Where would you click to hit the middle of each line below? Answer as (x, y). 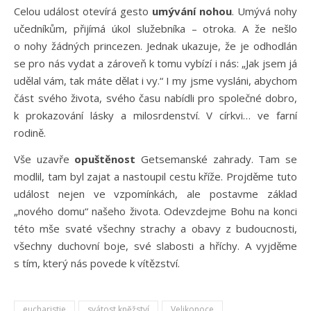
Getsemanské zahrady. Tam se (219, 159)
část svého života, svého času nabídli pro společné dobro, (155, 98)
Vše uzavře (44, 159)
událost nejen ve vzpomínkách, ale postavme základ (155, 194)
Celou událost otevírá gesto (83, 11)
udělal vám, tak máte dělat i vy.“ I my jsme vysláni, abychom (155, 81)
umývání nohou (192, 11)
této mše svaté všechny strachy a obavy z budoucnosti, (155, 228)
